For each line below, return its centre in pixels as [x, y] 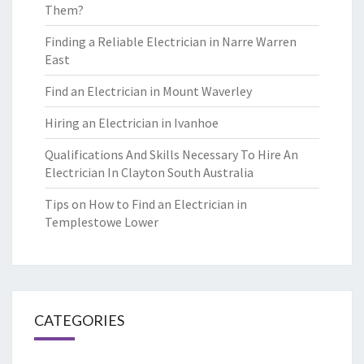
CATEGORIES [79, 320]
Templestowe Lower [102, 222]
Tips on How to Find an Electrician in [146, 204]
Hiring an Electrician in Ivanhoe [132, 123]
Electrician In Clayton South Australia [149, 172]
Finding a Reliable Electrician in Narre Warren [171, 41]
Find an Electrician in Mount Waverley [148, 91]
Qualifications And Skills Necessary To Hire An [171, 154]
